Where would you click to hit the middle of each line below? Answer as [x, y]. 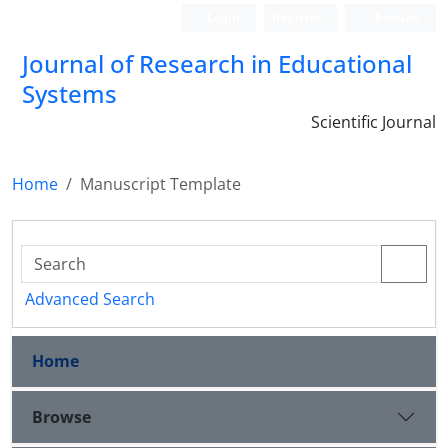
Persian [396, 17]
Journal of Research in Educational [217, 63]
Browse [61, 416]
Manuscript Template [160, 184]
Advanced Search [90, 299]
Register [297, 17]
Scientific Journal [373, 122]
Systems [69, 93]
